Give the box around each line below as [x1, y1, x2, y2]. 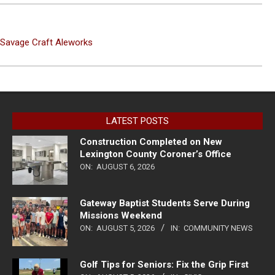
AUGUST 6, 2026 [96, 161, 155, 171]
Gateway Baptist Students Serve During [80, 197, 250, 209]
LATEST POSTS [106, 115, 169, 126]
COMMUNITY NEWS [184, 223, 253, 233]
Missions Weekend [80, 209, 162, 221]
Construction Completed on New [80, 136, 222, 147]
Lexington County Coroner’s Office [80, 148, 231, 160]
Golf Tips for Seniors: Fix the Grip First [80, 258, 249, 270]
